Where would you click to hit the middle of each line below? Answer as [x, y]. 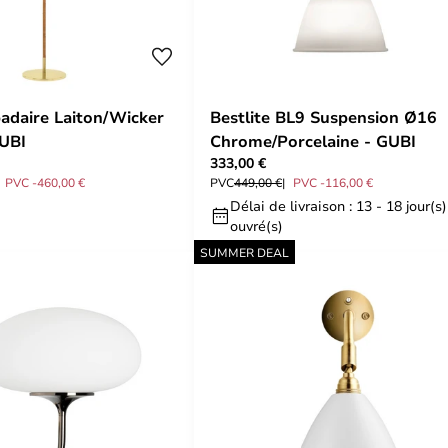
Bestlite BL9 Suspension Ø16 [323, 117]
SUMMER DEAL [244, 252]
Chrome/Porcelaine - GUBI [313, 141]
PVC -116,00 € [333, 182]
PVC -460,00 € [45, 182]
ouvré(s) [256, 225]
